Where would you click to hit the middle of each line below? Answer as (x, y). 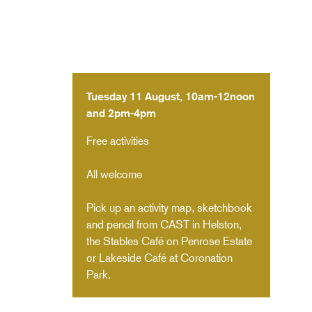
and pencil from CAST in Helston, (164, 224)
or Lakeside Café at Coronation (160, 258)
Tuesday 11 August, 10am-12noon (171, 96)
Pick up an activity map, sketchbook (170, 208)
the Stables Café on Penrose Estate (170, 241)
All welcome (115, 174)
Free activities (118, 141)
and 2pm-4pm (122, 113)
